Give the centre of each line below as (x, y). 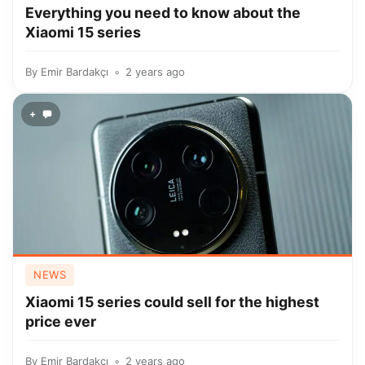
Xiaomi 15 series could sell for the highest (172, 302)
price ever (61, 321)
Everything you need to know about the (163, 13)
